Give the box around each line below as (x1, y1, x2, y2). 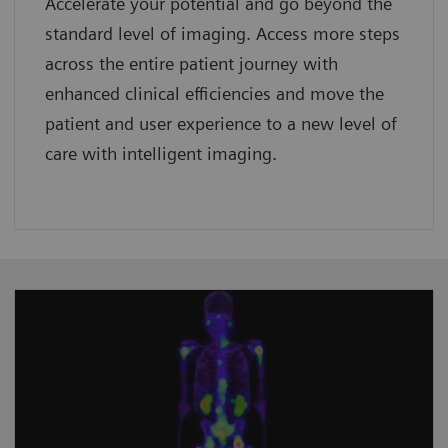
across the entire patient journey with (45, 52, 338, 74)
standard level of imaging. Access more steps (45, 22, 400, 44)
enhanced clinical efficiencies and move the (45, 82, 384, 104)
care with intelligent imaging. (45, 142, 277, 164)
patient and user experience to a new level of (45, 112, 397, 134)
